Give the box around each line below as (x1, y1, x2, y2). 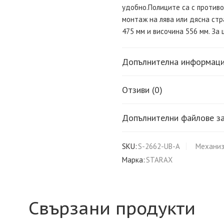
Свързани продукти (28, 196, 195, 219)
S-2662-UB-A (138, 141, 180, 151)
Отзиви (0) (122, 83, 162, 95)
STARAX (146, 154, 172, 164)
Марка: (122, 154, 145, 164)
